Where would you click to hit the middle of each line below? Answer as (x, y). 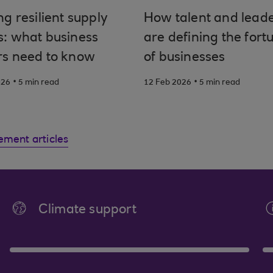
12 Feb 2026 (168, 83)
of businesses (185, 58)
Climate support (87, 210)
